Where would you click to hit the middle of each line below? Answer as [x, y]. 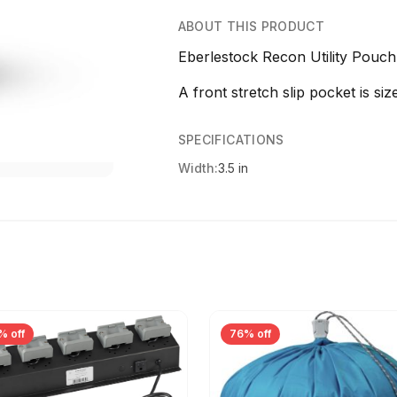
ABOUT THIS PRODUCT [251, 26]
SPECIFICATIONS [231, 140]
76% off [250, 334]
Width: [198, 168]
